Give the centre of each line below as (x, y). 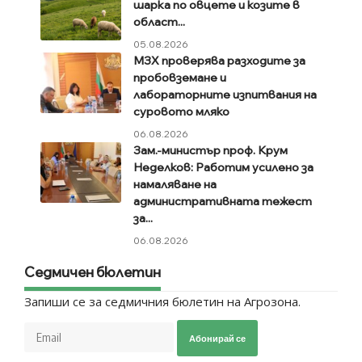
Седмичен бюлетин (93, 271)
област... (159, 21)
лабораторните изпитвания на (225, 94)
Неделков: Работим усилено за (223, 167)
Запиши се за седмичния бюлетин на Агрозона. (162, 301)
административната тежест (223, 201)
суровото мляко (181, 111)
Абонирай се (217, 338)
